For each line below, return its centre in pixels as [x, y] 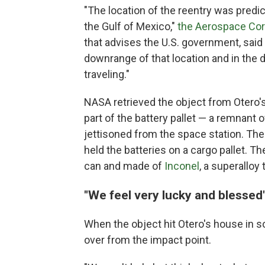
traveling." [107, 75]
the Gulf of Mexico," [131, 27]
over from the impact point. [148, 240]
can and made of [124, 166]
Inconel [182, 166]
